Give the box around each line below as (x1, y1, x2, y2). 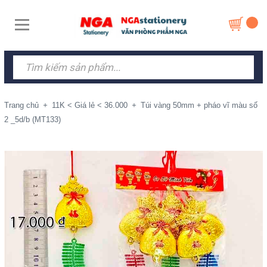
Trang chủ (4, 101, 39, 110)
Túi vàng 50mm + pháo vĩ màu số (141, 101, 257, 110)
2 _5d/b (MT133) (4, 115, 61, 124)
